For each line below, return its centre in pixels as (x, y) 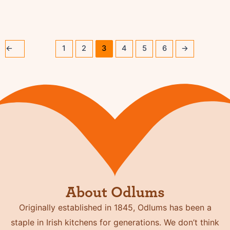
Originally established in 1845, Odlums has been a (115, 208)
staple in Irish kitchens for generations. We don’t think (115, 223)
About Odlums (115, 193)
